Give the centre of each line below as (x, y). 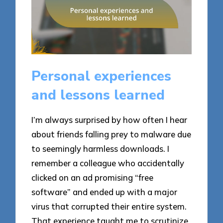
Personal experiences (102, 76)
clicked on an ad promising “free (93, 177)
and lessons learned (98, 95)
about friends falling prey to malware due (111, 134)
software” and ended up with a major (105, 192)
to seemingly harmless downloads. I (101, 148)
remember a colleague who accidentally (108, 163)
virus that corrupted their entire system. (109, 206)
